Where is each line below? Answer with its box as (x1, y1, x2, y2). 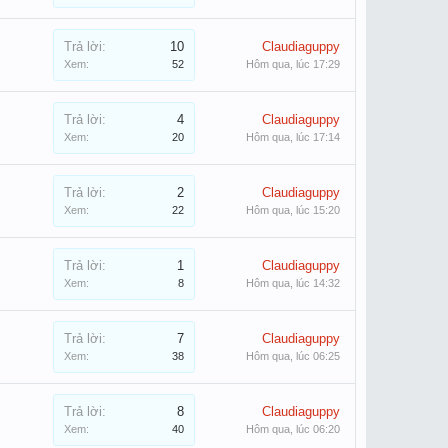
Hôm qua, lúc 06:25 (246, 350, 340, 362)
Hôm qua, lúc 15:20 (246, 204, 340, 216)
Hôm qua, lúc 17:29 (246, 58, 340, 70)
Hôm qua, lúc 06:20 (246, 423, 340, 435)
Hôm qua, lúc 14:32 (246, 277, 340, 289)
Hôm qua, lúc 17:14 (246, 131, 340, 143)
